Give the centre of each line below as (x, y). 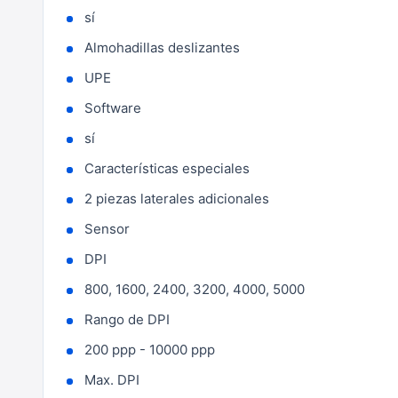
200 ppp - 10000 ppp (150, 350)
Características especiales (167, 168)
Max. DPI (112, 380)
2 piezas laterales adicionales (177, 199)
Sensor (107, 229)
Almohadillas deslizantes (162, 48)
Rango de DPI (127, 319)
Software (113, 108)
